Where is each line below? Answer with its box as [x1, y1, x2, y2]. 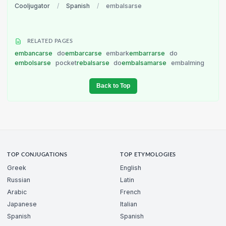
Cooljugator [15, 2, 50, 10]
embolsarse [15, 59, 52, 67]
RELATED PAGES [25, 38, 73, 44]
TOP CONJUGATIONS [7, 152, 68, 157]
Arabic [7, 188, 27, 196]
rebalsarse [76, 59, 111, 67]
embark [106, 49, 130, 57]
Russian [7, 176, 30, 184]
